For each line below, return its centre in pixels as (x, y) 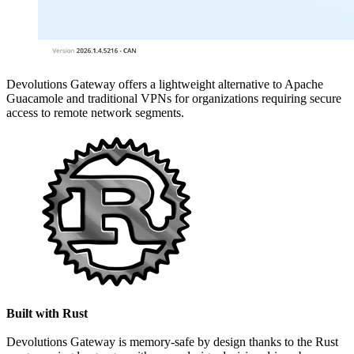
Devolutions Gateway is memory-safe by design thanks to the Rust (172, 341)
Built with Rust (47, 313)
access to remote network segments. (95, 112)
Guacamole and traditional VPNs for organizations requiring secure (174, 98)
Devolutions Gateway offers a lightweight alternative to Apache (165, 84)
